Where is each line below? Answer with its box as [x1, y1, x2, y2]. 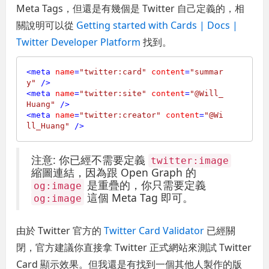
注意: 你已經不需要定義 [31, 153, 149, 168]
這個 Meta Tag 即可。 [84, 190, 194, 205]
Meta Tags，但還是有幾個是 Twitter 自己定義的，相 [16, 2, 245, 16]
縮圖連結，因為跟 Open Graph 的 [31, 165, 197, 180]
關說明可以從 [16, 19, 77, 32]
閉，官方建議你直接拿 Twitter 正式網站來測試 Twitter [16, 241, 252, 255]
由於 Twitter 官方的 [16, 224, 104, 238]
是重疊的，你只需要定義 [84, 178, 207, 193]
